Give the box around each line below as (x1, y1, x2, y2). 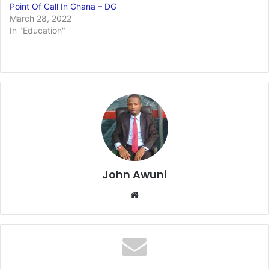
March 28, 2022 (10, 13, 71, 23)
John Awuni (102, 166, 167, 182)
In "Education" (10, 25, 65, 35)
